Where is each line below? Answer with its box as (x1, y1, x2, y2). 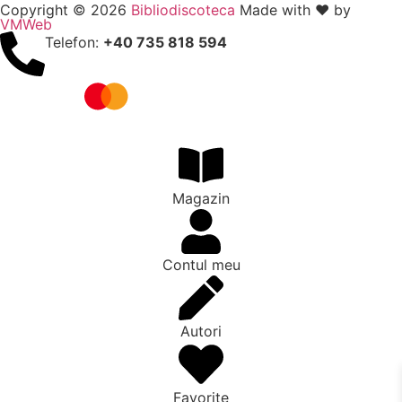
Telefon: (45, 33, 103, 52)
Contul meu (162, 256, 240, 275)
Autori (180, 322, 222, 341)
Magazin (172, 189, 230, 208)
